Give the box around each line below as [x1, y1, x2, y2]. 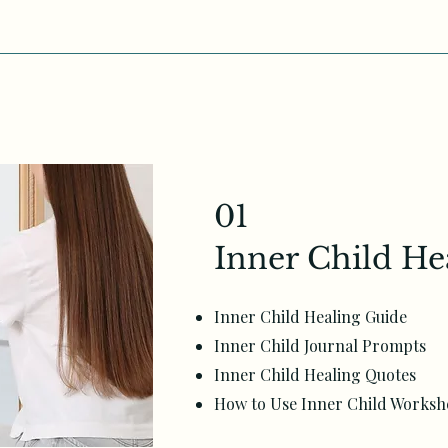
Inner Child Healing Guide [214, 306, 407, 327]
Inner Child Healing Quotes [214, 364, 416, 385]
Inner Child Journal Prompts [214, 335, 426, 356]
